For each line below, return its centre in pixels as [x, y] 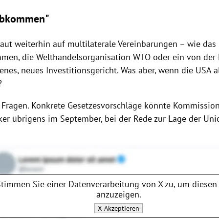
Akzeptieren [121, 208]
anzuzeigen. [119, 194]
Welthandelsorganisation [84, 57]
